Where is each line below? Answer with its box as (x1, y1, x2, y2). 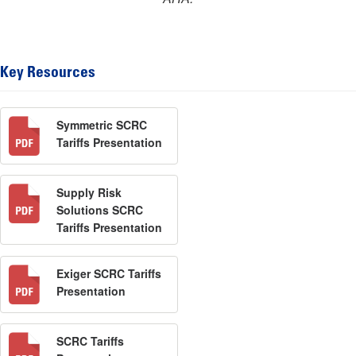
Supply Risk (56, 184, 122, 201)
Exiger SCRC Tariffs (56, 265, 161, 281)
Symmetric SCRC (56, 116, 147, 133)
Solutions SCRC (56, 202, 143, 219)
